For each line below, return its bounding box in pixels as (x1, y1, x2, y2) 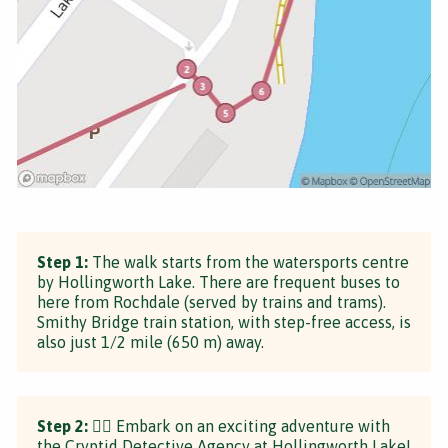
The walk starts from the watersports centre (88, 252, 409, 271)
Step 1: (37, 252, 88, 271)
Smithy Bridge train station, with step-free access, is (37, 312, 411, 331)
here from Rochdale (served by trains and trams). (37, 292, 386, 311)
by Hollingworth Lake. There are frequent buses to (37, 272, 400, 291)
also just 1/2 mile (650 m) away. (37, 332, 264, 351)
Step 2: (37, 416, 88, 435)
